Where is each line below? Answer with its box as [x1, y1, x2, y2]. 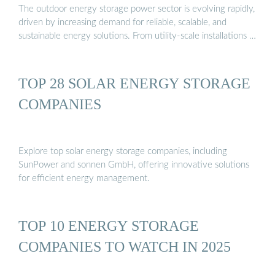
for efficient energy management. [18, 174, 150, 184]
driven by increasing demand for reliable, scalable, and [18, 17, 227, 27]
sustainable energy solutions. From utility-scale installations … [18, 31, 256, 41]
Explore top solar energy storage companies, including [18, 147, 227, 157]
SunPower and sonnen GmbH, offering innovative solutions [18, 160, 249, 170]
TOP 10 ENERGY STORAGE [18, 217, 199, 234]
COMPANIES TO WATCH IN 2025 [18, 238, 231, 255]
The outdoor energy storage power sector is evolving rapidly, [18, 4, 255, 14]
